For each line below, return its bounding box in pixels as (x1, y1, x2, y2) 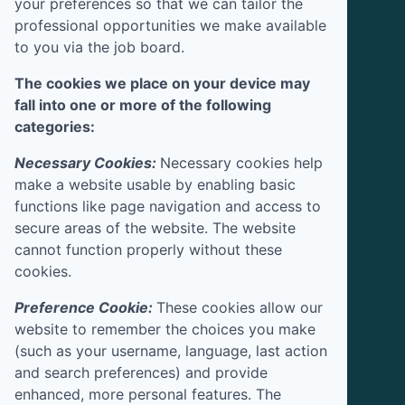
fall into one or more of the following (14, 95, 271, 114)
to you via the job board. (14, 37, 184, 56)
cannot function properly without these (14, 240, 282, 259)
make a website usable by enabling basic (14, 174, 296, 193)
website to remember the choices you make (14, 319, 316, 338)
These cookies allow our (156, 297, 323, 316)
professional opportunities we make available (14, 15, 326, 34)
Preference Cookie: (14, 297, 156, 316)
